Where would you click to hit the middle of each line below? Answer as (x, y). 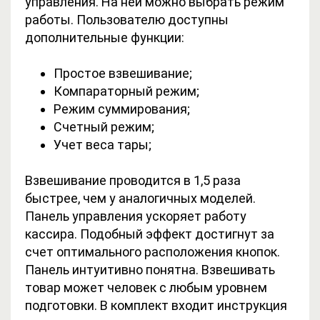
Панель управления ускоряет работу (136, 216)
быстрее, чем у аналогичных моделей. (140, 198)
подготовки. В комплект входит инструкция (156, 305)
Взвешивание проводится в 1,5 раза (133, 180)
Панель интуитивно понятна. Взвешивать (150, 269)
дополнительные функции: (105, 37)
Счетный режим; (104, 126)
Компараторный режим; (126, 91)
